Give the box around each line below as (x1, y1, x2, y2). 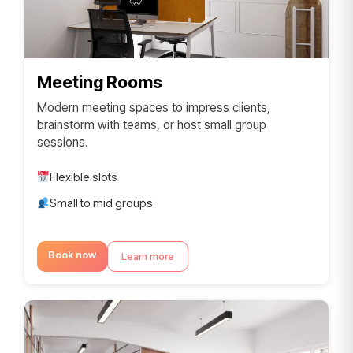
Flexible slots (50, 170, 118, 184)
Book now (48, 249, 96, 261)
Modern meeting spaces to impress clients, (37, 100, 270, 115)
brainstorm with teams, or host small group (37, 117, 266, 132)
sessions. (37, 135, 88, 150)
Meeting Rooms (37, 72, 162, 92)
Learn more (121, 251, 174, 262)
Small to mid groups (50, 196, 154, 210)
